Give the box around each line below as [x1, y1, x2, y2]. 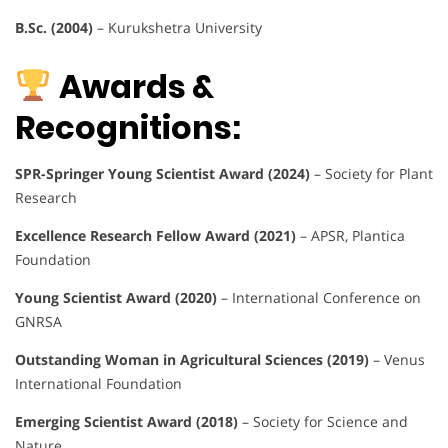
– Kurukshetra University [93, 17, 262, 37]
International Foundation [15, 374, 182, 394]
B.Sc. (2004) [15, 17, 93, 37]
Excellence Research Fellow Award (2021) [15, 226, 296, 246]
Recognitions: [15, 105, 241, 151]
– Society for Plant [310, 164, 433, 184]
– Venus [369, 350, 425, 370]
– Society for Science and [238, 412, 408, 432]
